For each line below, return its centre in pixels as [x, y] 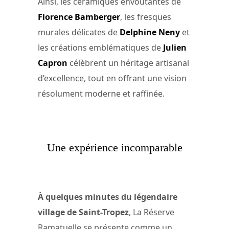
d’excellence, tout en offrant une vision [112, 78]
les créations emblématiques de [100, 48]
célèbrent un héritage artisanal [128, 63]
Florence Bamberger [79, 17]
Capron [53, 63]
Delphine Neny [150, 32]
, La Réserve [152, 212]
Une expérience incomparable [114, 147]
